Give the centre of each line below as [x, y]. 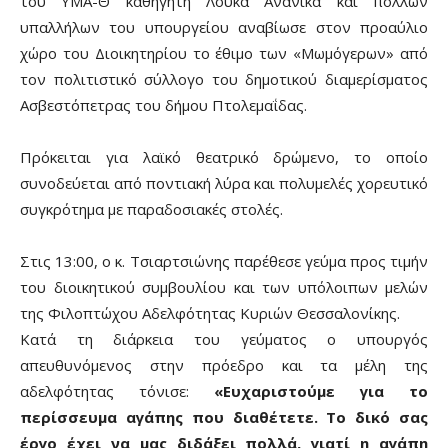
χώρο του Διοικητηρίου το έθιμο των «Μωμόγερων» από [224, 53]
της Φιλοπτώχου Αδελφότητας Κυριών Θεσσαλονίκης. [210, 313]
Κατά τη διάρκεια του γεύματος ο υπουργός [224, 339]
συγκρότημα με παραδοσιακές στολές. [151, 209]
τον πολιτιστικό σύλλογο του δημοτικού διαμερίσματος [224, 79]
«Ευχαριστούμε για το [321, 391]
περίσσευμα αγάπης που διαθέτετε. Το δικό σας [224, 417]
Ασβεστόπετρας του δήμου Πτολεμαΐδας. [163, 105]
